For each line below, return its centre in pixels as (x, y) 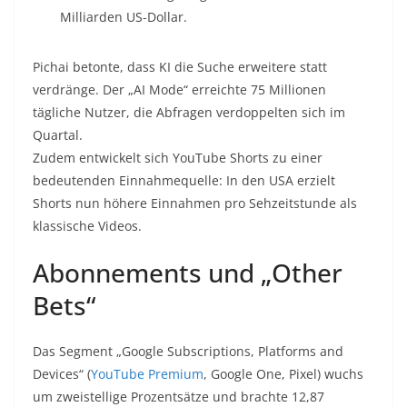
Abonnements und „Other (188, 273)
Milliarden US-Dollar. (124, 17)
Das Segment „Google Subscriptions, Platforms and (188, 352)
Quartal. (58, 135)
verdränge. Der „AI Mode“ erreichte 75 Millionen (179, 90)
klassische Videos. (87, 226)
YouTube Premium (147, 374)
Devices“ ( (62, 374)
